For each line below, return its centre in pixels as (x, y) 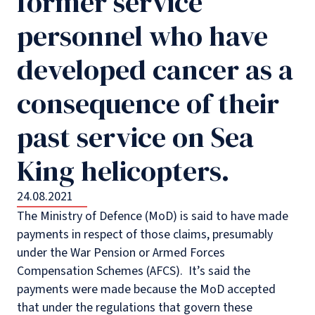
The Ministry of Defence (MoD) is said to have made (153, 216)
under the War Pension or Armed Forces (121, 253)
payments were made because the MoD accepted (146, 289)
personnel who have (142, 36)
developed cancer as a (155, 70)
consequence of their (148, 103)
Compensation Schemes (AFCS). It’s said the (134, 271)
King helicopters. (123, 171)
